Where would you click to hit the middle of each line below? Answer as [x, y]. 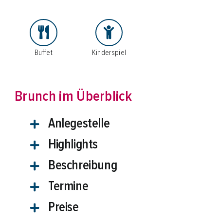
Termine [68, 186]
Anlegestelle [79, 124]
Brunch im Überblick [73, 96]
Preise [63, 207]
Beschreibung [82, 165]
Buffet [44, 53]
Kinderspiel [109, 53]
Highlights [73, 145]
